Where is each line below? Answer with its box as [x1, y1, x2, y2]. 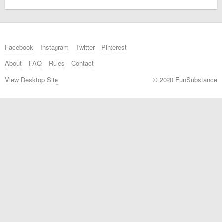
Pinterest [101, 42, 127, 52]
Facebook [5, 42, 33, 52]
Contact [71, 58, 94, 68]
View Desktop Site [5, 75, 58, 84]
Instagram [40, 42, 69, 52]
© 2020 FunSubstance [153, 75, 217, 84]
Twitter [75, 42, 95, 52]
